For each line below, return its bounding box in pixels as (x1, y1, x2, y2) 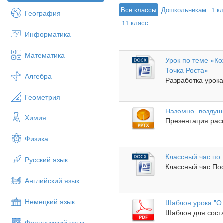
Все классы (121, 5, 156, 14)
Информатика (25, 29, 71, 39)
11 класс (122, 18, 148, 27)
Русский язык (25, 154, 68, 164)
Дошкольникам (161, 5, 206, 14)
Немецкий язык (25, 196, 75, 206)
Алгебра (25, 71, 52, 81)
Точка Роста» (165, 65, 209, 75)
